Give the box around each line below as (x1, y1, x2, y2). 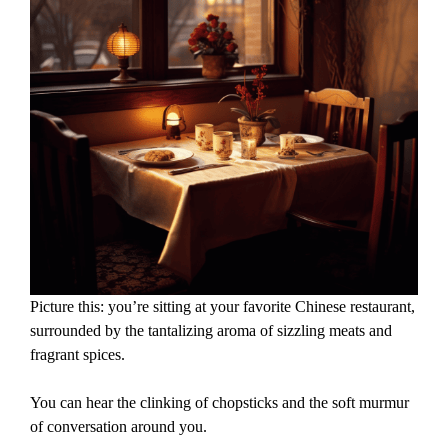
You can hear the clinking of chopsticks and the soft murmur (30, 394, 409, 412)
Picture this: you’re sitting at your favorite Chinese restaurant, (30, 298, 415, 316)
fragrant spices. (30, 346, 125, 364)
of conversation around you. (30, 418, 207, 436)
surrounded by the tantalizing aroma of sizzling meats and (30, 322, 392, 340)
